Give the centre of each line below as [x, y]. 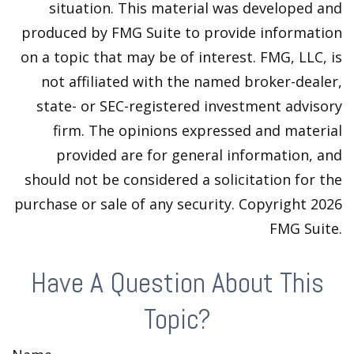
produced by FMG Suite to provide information [182, 32]
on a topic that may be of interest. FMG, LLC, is [181, 56]
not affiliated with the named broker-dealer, [192, 81]
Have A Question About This [177, 282]
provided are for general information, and [199, 154]
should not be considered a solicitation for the [183, 179]
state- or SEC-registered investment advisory [189, 105]
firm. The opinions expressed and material [198, 130]
